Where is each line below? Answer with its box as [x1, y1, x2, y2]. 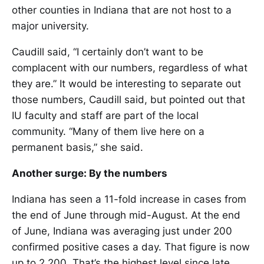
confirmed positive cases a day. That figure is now [12, 241, 250, 253]
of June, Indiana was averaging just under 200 [12, 225, 232, 237]
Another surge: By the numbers [12, 167, 167, 180]
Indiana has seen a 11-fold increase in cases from [12, 193, 246, 206]
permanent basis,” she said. [12, 141, 143, 154]
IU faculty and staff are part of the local [12, 110, 199, 122]
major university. [12, 20, 89, 32]
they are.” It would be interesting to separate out [12, 78, 241, 90]
